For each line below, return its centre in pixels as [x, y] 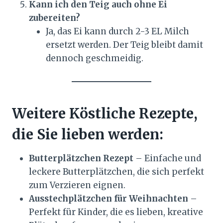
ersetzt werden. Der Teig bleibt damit [124, 45]
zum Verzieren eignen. [77, 185]
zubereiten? [55, 18]
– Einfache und [167, 159]
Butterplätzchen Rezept [81, 159]
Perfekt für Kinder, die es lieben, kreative [116, 212]
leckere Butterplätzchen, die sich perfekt [116, 172]
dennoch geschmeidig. [95, 58]
